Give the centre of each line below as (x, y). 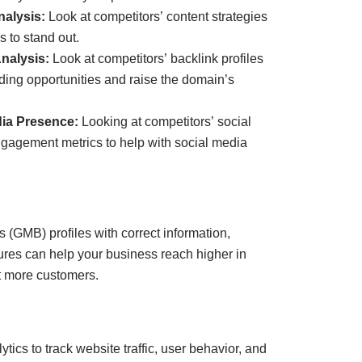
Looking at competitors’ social (166, 122)
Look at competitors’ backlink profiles (156, 59)
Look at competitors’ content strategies (156, 17)
